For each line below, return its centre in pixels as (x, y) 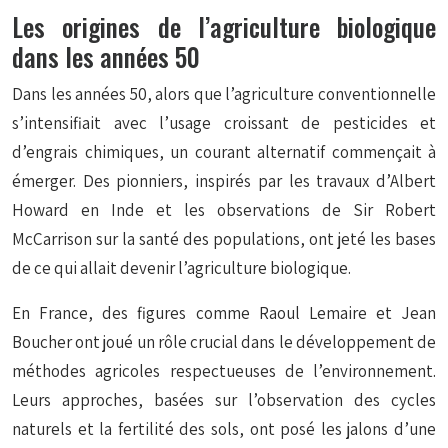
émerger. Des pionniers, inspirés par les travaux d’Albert (224, 181)
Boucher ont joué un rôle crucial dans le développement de (224, 342)
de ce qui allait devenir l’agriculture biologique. (181, 268)
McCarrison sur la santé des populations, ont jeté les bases (224, 239)
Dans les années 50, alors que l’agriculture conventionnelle (224, 94)
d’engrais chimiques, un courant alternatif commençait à (224, 152)
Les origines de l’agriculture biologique (224, 26)
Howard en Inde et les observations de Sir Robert (224, 210)
